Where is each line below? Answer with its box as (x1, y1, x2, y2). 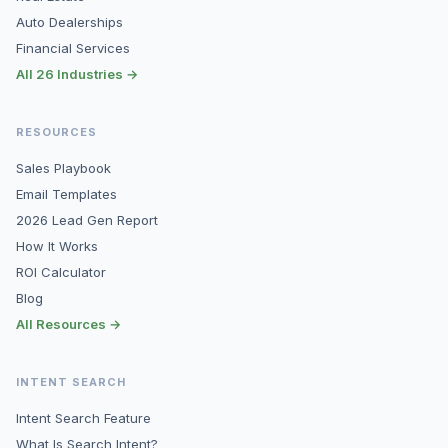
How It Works (16, 238, 98, 254)
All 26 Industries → (16, 66, 138, 82)
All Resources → (16, 316, 121, 332)
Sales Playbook (16, 160, 111, 176)
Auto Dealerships (16, 14, 123, 30)
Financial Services (16, 40, 130, 56)
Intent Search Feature (16, 410, 151, 426)
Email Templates (16, 186, 117, 202)
